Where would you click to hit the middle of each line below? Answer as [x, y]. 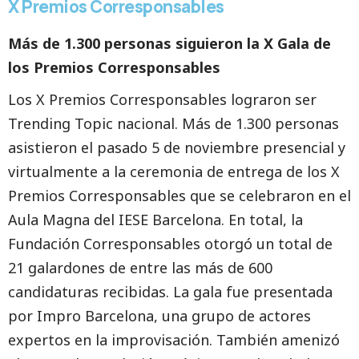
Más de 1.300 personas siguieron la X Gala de [169, 43]
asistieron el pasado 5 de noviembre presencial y [177, 147]
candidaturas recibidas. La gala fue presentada [170, 292]
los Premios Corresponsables [114, 67]
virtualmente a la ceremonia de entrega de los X [174, 171]
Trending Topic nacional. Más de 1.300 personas [173, 123]
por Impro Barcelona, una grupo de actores [159, 316]
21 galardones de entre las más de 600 [140, 268]
